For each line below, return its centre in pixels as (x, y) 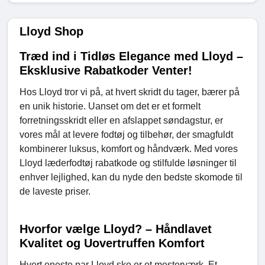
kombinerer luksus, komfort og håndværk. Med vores (129, 148)
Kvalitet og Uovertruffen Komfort (112, 243)
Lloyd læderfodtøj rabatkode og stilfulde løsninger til (128, 163)
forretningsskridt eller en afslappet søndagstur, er (121, 120)
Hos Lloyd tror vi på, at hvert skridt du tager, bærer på (130, 92)
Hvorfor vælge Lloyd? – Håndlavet (116, 229)
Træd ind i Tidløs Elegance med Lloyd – (131, 56)
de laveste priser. (55, 191)
